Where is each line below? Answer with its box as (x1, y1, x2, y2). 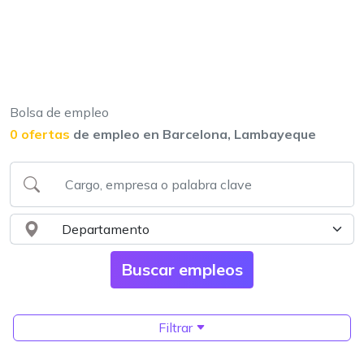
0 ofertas (10, 126, 70, 142)
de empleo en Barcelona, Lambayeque (73, 126, 316, 142)
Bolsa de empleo (10, 104, 109, 120)
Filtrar (158, 319, 196, 336)
